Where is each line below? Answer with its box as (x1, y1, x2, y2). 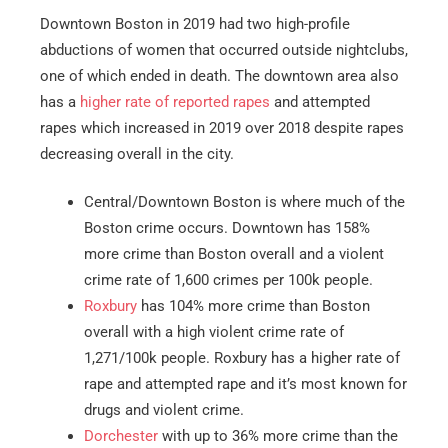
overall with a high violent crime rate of (83, 322, 344, 341)
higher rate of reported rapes (80, 93, 270, 112)
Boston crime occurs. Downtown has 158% (83, 218, 370, 237)
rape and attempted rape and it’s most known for (83, 374, 407, 393)
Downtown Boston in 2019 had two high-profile (40, 15, 350, 34)
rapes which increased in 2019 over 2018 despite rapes (40, 119, 404, 138)
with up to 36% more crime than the (157, 426, 398, 445)
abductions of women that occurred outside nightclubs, (40, 41, 408, 60)
